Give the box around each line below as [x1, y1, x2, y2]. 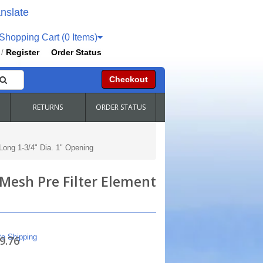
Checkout [109, 75, 148, 84]
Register [6, 48, 40, 57]
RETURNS [32, 102, 63, 112]
